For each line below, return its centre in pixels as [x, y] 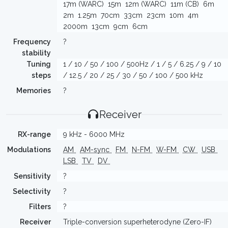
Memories [34, 91]
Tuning [39, 64]
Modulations [29, 150]
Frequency [32, 42]
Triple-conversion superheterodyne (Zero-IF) [137, 222]
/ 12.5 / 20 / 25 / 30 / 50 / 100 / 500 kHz [133, 75]
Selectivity [32, 191]
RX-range [34, 134]
